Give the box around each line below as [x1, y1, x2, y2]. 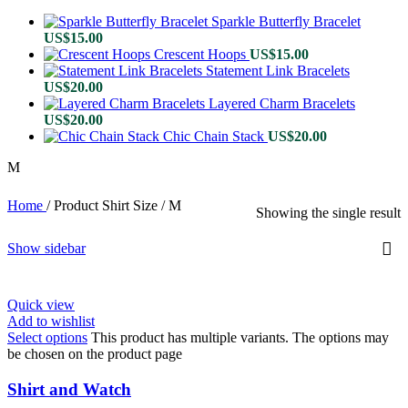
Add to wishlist [7, 312, 95, 329]
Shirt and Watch [7, 379, 131, 399]
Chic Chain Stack [163, 127, 268, 144]
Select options [7, 329, 87, 345]
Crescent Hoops [154, 46, 250, 62]
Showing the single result [256, 204, 401, 220]
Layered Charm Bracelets [209, 95, 355, 111]
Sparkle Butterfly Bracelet [211, 13, 361, 29]
